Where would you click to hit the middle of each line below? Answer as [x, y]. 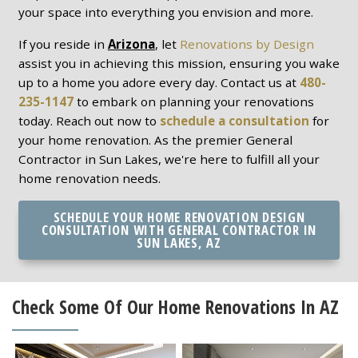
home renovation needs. [89, 179]
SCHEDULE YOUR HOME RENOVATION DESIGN [179, 217]
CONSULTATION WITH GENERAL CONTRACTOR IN [179, 230]
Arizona [131, 44]
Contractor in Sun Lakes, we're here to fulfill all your [169, 159]
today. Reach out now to [89, 121]
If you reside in [63, 44]
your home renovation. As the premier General [155, 140]
